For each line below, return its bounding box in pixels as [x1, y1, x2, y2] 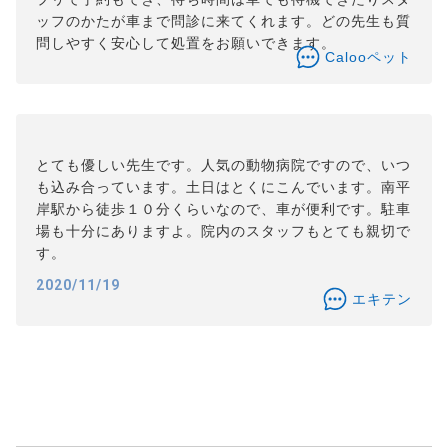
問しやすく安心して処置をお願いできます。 [35, 35, 336, 51]
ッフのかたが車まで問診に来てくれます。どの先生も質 [35, 13, 411, 29]
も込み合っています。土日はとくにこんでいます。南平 [35, 179, 411, 195]
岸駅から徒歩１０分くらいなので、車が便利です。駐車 [35, 201, 411, 217]
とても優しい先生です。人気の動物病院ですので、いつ [35, 157, 411, 173]
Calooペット [325, 49, 413, 65]
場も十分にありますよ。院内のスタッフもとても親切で [35, 223, 411, 239]
